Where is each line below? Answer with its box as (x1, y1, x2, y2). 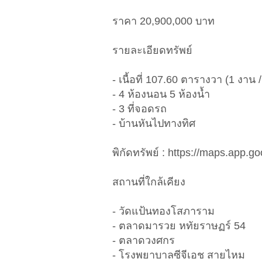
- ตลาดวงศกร (112, 235, 175, 247)
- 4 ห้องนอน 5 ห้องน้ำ (112, 88, 210, 101)
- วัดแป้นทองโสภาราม (112, 205, 215, 218)
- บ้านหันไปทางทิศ (112, 118, 195, 130)
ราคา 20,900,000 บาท (112, 15, 215, 27)
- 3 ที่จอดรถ (112, 103, 167, 115)
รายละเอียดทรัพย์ (112, 44, 192, 57)
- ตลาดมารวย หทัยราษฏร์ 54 (112, 220, 246, 232)
